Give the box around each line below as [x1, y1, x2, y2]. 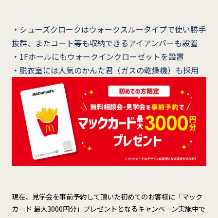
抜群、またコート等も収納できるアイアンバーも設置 [11, 36, 198, 49]
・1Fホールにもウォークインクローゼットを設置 [11, 50, 184, 62]
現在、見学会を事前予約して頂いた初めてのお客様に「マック [11, 191, 202, 202]
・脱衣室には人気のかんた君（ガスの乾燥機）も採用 [11, 64, 199, 76]
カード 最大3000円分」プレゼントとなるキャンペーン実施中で [11, 203, 205, 214]
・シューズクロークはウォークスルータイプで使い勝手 [11, 23, 206, 35]
